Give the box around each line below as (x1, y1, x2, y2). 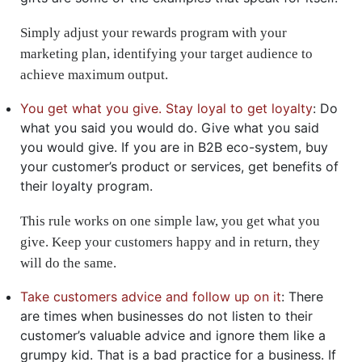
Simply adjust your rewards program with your (20, 24, 287, 40)
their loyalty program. (20, 177, 153, 194)
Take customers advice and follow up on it (20, 288, 281, 305)
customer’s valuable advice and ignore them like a (20, 326, 326, 343)
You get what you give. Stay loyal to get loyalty (20, 99, 313, 116)
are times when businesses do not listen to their (20, 307, 313, 324)
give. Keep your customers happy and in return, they (20, 234, 320, 250)
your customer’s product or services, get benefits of (20, 158, 339, 175)
